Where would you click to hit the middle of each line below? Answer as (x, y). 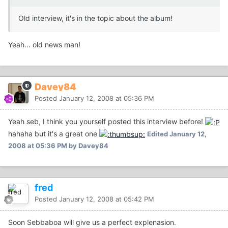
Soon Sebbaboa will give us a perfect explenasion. (92, 222)
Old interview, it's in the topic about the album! (95, 18)
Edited (158, 134)
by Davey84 (88, 145)
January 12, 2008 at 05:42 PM (107, 199)
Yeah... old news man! (44, 45)
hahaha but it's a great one (54, 133)
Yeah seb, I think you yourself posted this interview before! (107, 122)
